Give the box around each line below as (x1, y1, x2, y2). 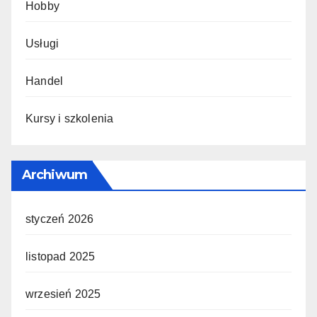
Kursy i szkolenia (25, 112, 114, 125)
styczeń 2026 (25, 212, 94, 225)
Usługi (25, 37, 59, 50)
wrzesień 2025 (25, 287, 101, 300)
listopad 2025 (25, 250, 96, 263)
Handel (25, 74, 64, 87)
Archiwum (22, 166, 87, 183)
